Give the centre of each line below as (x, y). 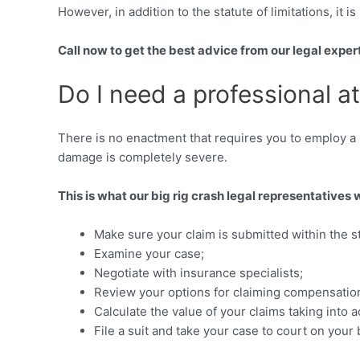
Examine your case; (149, 253)
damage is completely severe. (143, 157)
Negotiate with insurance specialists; (198, 272)
